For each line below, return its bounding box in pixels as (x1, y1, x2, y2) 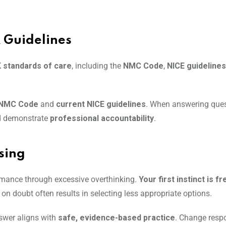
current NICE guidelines (56, 99, 146, 109)
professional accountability (50, 114, 154, 124)
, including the (72, 61, 123, 71)
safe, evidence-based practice (58, 213, 175, 223)
